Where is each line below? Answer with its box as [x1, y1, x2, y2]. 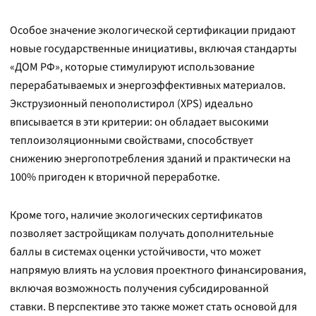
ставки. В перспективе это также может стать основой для [10, 299, 297, 315]
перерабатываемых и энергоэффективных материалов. [10, 78, 286, 93]
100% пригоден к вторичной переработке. [10, 169, 220, 185]
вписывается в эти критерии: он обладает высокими [10, 114, 269, 130]
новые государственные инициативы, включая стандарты [10, 41, 297, 56]
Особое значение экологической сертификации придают [10, 23, 296, 38]
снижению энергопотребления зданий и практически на [10, 151, 291, 166]
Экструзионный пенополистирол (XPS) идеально [10, 96, 253, 111]
